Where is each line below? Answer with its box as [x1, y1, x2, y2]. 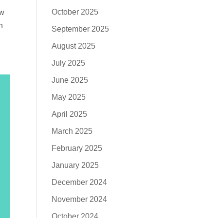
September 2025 [52, 25, 109, 33]
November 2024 [52, 195, 108, 203]
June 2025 [52, 76, 89, 84]
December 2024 [52, 178, 108, 186]
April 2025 [52, 110, 88, 118]
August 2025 [52, 42, 96, 50]
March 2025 [52, 127, 93, 135]
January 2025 [52, 161, 99, 169]
